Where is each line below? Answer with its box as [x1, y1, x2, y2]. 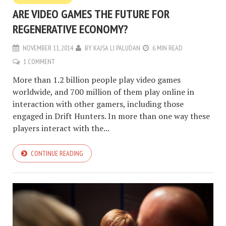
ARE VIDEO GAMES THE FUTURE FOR [13, 6, 169, 22]
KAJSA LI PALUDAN [93, 43, 140, 52]
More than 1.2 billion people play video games [13, 74, 181, 85]
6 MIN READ [152, 43, 183, 52]
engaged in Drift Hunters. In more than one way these [13, 110, 210, 122]
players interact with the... [13, 122, 109, 134]
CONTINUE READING [31, 148, 83, 158]
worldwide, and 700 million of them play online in [13, 86, 194, 97]
